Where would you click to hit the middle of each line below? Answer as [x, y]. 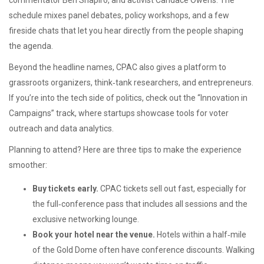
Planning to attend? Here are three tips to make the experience [125, 150]
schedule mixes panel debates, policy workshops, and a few [119, 15]
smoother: [28, 165]
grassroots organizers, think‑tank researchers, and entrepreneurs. [131, 82]
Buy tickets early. [65, 189]
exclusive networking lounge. [86, 219]
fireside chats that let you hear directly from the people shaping [126, 31]
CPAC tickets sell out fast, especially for [172, 189]
